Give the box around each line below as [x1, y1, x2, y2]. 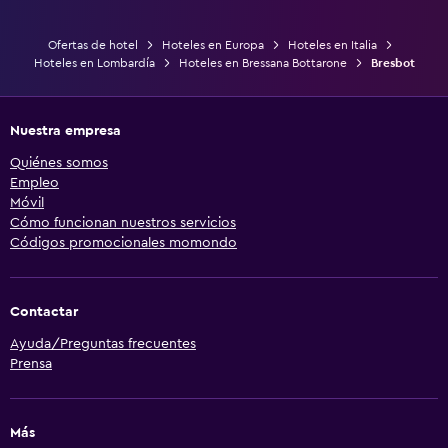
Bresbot [370, 56, 415, 69]
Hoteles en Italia [287, 38, 377, 51]
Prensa [10, 356, 52, 371]
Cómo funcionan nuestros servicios [10, 215, 236, 230]
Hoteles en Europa [161, 38, 264, 51]
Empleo [10, 175, 59, 190]
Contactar [10, 304, 78, 319]
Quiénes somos [10, 155, 108, 170]
